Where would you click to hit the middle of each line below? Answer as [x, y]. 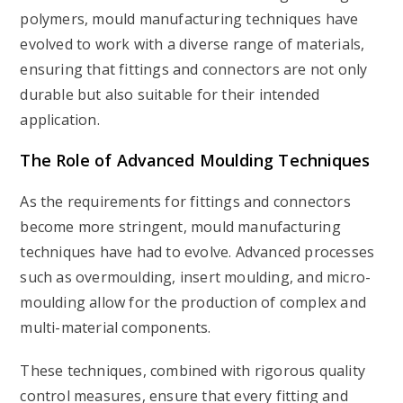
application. [60, 120]
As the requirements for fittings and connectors [185, 201]
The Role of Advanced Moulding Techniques [195, 160]
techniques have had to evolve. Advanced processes [197, 252]
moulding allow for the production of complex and [193, 302]
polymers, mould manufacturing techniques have [189, 19]
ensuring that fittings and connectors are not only [194, 69]
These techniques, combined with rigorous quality [193, 371]
